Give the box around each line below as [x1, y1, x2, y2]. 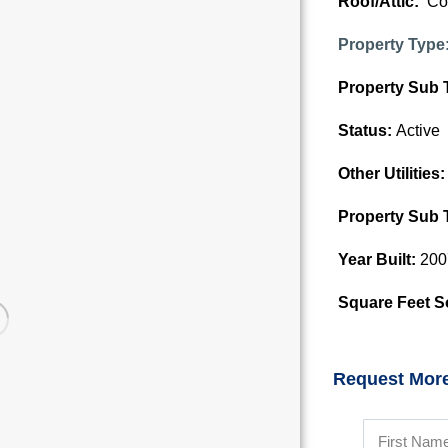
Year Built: [337, 251, 420, 268]
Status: [337, 122, 396, 139]
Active [395, 122, 440, 139]
